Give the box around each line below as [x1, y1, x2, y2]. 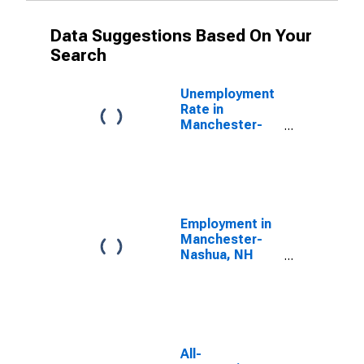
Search [50, 45, 106, 65]
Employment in [180, 216, 271, 232]
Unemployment [180, 86, 275, 102]
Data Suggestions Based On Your [50, 26, 312, 45]
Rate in [180, 102, 223, 117]
